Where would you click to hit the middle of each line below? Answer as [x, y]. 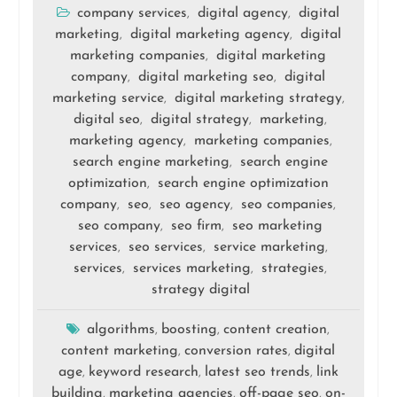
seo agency [195, 205]
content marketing [120, 351]
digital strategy [200, 120]
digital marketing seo [206, 78]
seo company [120, 226]
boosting [190, 330]
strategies [293, 269]
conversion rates [237, 351]
